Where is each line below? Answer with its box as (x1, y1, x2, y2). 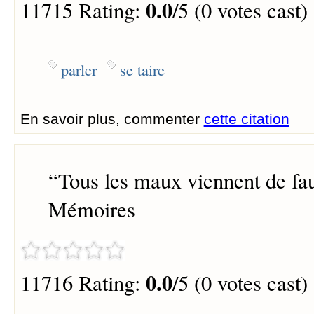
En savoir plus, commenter (20, 110, 204, 127)
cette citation (203, 110, 289, 127)
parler (60, 58, 97, 80)
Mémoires (48, 195, 135, 224)
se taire (119, 58, 165, 80)
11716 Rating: (20, 268, 146, 297)
